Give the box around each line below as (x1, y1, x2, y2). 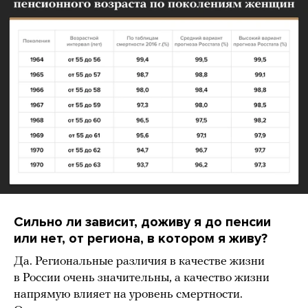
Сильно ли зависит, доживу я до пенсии (14, 213, 271, 230)
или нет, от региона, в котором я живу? (14, 230, 267, 247)
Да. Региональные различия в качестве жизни (14, 254, 265, 268)
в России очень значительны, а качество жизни (14, 271, 269, 285)
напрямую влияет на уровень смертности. (14, 287, 243, 301)
